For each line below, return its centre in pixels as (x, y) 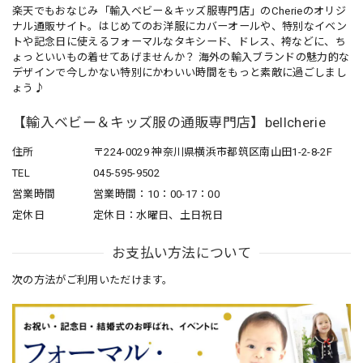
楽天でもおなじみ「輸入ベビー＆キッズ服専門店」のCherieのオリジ (179, 11)
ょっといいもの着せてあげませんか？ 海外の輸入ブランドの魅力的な (181, 58)
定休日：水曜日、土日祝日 (158, 216)
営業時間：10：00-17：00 (157, 194)
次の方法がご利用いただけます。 (93, 280)
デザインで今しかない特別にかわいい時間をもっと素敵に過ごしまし (179, 73)
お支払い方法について (181, 253)
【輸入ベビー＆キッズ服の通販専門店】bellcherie (169, 123)
